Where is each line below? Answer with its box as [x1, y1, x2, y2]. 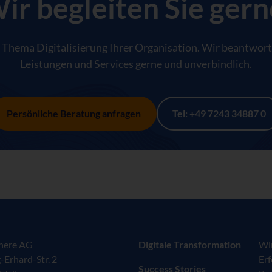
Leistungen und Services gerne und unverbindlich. [20, 57, 252, 70]
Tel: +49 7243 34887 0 [172, 107, 266, 119]
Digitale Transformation [138, 239, 242, 250]
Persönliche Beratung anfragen [6, 107, 141, 119]
